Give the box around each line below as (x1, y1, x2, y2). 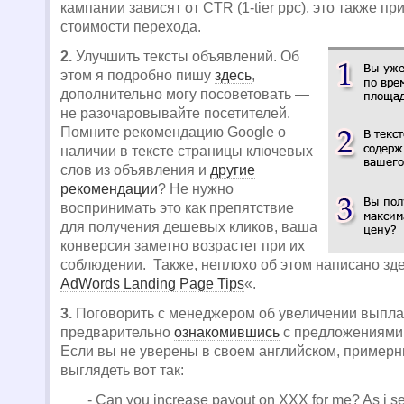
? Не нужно (158, 181, 234, 197)
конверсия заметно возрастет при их (60, 238, 305, 253)
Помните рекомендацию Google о (60, 124, 286, 140)
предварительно (60, 325, 174, 340)
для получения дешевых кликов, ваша (60, 219, 317, 234)
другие (210, 162, 255, 178)
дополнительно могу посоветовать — (60, 87, 309, 102)
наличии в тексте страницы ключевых (60, 143, 313, 159)
